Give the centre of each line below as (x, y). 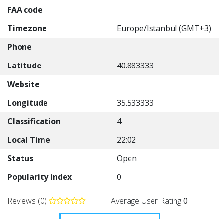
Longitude (28, 103)
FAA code (25, 10)
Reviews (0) (28, 201)
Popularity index (40, 177)
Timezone (27, 28)
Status (20, 158)
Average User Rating (147, 201)
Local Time (29, 140)
